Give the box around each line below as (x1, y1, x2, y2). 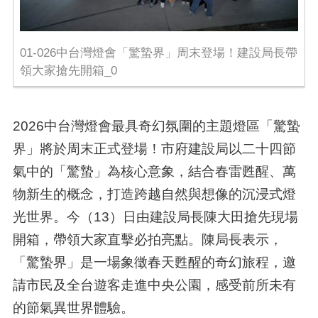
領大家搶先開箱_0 (19, 63, 117, 77)
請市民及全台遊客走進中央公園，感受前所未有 (12, 276, 296, 292)
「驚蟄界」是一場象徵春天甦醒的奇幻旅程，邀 (12, 253, 296, 270)
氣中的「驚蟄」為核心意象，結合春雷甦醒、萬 (12, 163, 296, 179)
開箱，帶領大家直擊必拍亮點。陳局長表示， (12, 231, 283, 247)
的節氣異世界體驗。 (12, 299, 134, 315)
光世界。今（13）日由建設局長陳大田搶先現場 (12, 208, 298, 224)
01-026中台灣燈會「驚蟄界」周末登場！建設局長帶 (19, 45, 297, 60)
